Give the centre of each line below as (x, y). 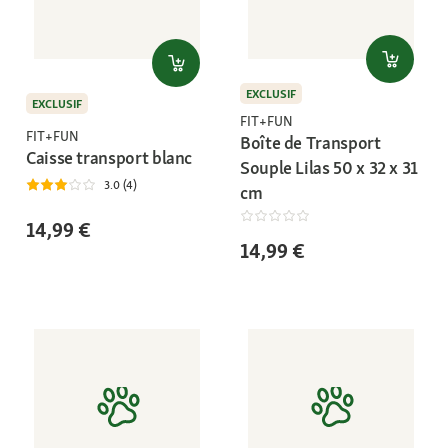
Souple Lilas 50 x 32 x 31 (329, 168)
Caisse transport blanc (109, 158)
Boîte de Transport (310, 143)
